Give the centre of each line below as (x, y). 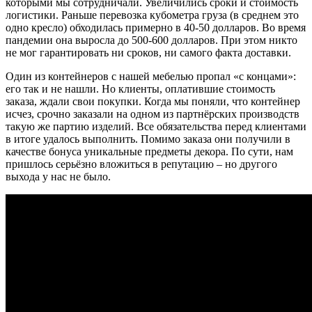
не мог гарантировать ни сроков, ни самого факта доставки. (148, 53)
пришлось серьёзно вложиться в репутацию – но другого (141, 164)
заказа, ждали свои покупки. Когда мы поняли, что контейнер (153, 101)
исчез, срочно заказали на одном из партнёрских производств (153, 114)
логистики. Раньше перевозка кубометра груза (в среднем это (152, 15)
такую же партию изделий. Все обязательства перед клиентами (156, 126)
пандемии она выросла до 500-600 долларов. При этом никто (151, 40)
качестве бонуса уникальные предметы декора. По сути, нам (149, 151)
